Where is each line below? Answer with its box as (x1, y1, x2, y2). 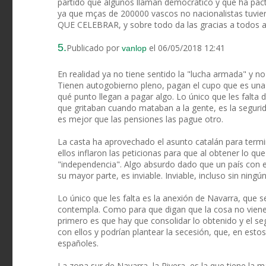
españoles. (58, 237, 99, 249)
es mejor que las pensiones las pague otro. (58, 113, 223, 125)
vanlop (122, 43, 147, 53)
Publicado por (66, 42, 122, 54)
